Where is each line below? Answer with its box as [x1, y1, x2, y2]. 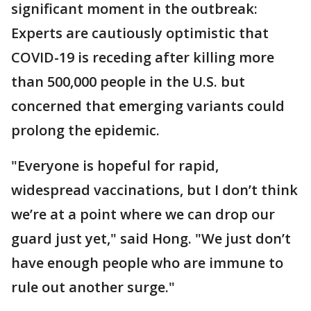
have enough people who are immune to [11, 253, 283, 272]
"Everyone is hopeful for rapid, [11, 156, 219, 175]
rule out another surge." [11, 278, 175, 296]
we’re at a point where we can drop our [11, 205, 275, 224]
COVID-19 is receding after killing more [11, 48, 274, 67]
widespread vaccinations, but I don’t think [11, 180, 298, 199]
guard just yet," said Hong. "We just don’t [11, 229, 291, 248]
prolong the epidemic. [11, 121, 160, 140]
